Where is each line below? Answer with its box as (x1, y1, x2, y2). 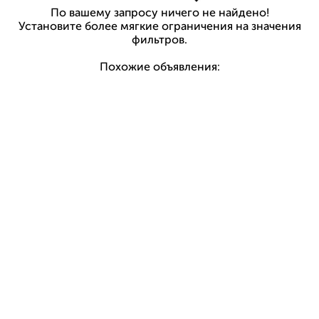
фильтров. (132, 34, 187, 46)
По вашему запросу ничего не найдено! (50, 7, 269, 19)
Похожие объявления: (99, 61, 220, 73)
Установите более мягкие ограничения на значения (18, 21, 301, 33)
